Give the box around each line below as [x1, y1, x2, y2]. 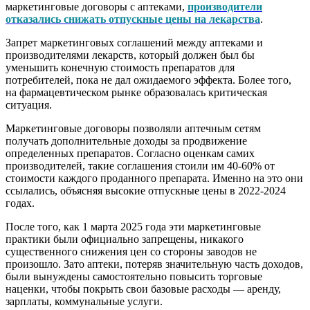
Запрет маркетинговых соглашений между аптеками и [6, 36, 263, 48]
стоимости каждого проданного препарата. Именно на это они [6, 172, 303, 184]
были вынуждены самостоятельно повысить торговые [6, 270, 262, 282]
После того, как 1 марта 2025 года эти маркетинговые [6, 220, 261, 232]
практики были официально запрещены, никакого [6, 232, 244, 245]
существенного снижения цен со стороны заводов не [6, 245, 257, 257]
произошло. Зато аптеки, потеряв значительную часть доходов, [6, 257, 303, 270]
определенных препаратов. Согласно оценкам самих [6, 147, 255, 159]
